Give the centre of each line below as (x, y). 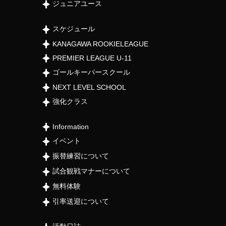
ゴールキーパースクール (91, 72)
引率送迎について (81, 201)
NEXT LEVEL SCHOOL (89, 87)
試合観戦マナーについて (91, 171)
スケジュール (74, 29)
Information (71, 126)
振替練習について (81, 156)
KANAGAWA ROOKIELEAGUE (100, 44)
